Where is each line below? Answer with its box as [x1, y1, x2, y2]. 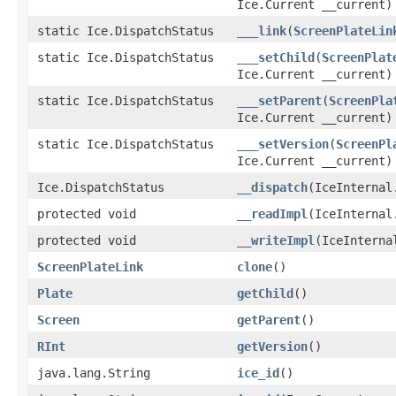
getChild [237, 286, 293, 301]
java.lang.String [37, 365, 150, 380]
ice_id [237, 365, 279, 380]
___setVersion [237, 136, 329, 151]
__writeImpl [237, 232, 315, 247]
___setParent [237, 93, 322, 108]
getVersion [237, 339, 308, 354]
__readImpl [237, 206, 308, 221]
